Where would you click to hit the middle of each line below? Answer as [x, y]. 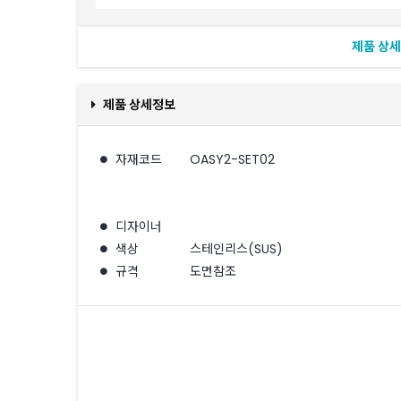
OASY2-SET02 [232, 159]
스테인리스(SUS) [236, 249]
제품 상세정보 [138, 105]
